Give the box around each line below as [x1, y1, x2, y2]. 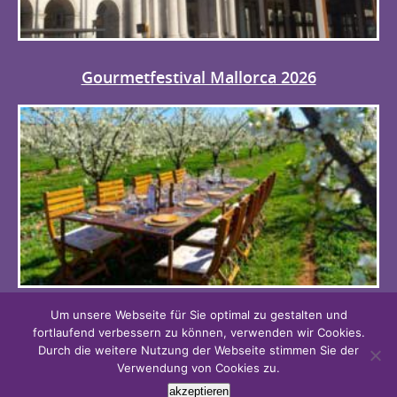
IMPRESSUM [161, 365, 236, 382]
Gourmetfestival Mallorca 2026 [81, 66, 316, 88]
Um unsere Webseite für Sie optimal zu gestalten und [50, 307, 347, 322]
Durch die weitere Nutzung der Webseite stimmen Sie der [38, 343, 359, 357]
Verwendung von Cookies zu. [117, 361, 280, 375]
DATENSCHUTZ [153, 340, 244, 357]
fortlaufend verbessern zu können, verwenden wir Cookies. [32, 325, 365, 339]
